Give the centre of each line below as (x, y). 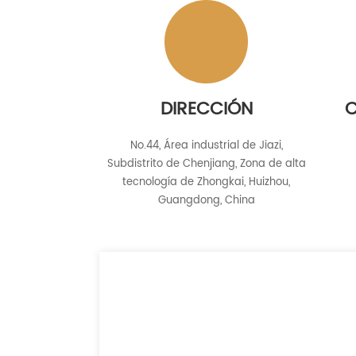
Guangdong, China (206, 201)
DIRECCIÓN (206, 109)
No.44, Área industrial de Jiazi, (206, 146)
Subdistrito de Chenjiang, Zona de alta (206, 164)
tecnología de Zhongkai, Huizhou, (206, 182)
